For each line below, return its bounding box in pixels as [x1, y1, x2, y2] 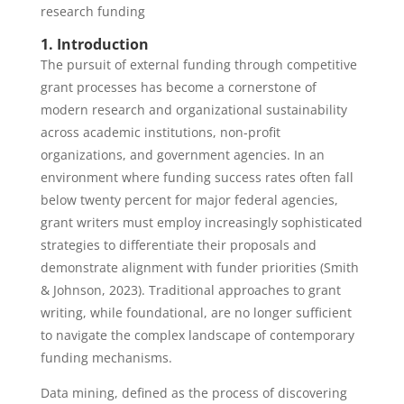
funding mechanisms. [40, 349, 172, 366]
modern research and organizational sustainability [40, 101, 347, 118]
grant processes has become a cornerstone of [40, 78, 317, 96]
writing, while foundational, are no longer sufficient [40, 304, 352, 321]
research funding [40, 3, 145, 20]
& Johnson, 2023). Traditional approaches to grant [40, 281, 341, 298]
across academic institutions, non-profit [40, 124, 280, 141]
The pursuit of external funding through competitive [40, 56, 357, 73]
